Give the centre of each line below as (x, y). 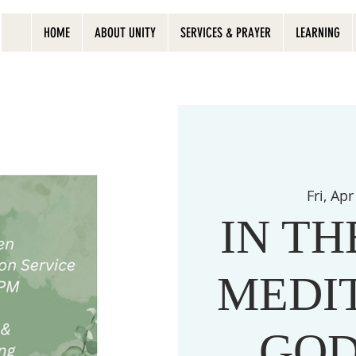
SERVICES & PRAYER (225, 33)
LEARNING (317, 33)
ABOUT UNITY (125, 33)
